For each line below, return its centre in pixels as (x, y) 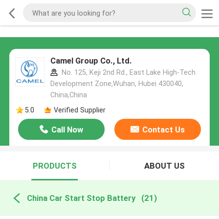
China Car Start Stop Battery (81, 198)
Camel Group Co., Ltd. (91, 61)
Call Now (67, 130)
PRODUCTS (55, 166)
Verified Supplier (79, 110)
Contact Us (163, 130)
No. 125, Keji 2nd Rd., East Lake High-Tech (127, 73)
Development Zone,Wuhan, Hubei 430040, (117, 84)
